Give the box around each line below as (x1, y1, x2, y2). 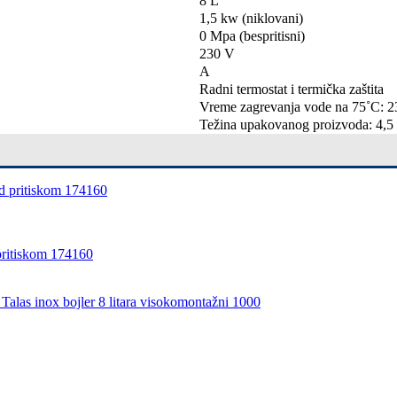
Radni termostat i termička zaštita (199, 81, 384, 97)
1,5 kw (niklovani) (199, 10, 303, 26)
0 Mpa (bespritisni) (199, 27, 305, 43)
